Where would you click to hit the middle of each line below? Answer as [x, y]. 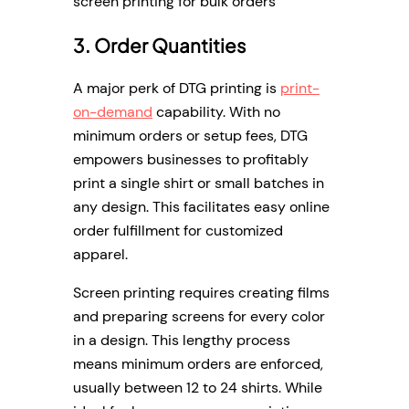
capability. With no [216, 112]
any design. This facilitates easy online [201, 207]
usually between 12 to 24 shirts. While [198, 388]
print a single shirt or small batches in [199, 184]
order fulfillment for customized [178, 231]
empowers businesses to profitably [191, 160]
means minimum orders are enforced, [198, 364]
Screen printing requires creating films [201, 293]
